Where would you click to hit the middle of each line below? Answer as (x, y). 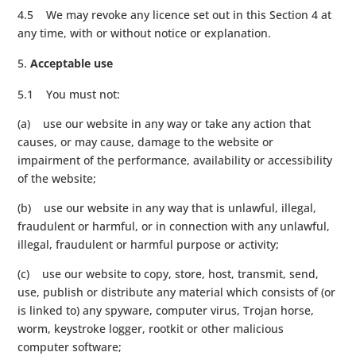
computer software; (70, 346)
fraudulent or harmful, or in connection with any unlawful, (174, 226)
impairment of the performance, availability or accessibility (175, 160)
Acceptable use (72, 63)
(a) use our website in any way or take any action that (164, 123)
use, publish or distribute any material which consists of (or (177, 292)
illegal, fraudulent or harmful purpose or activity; (149, 244)
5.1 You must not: (69, 94)
